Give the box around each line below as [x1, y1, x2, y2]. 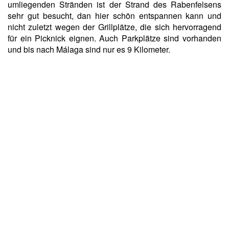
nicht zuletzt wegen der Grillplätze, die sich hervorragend [8, 21, 221, 33]
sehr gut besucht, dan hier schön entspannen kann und [8, 10, 221, 21]
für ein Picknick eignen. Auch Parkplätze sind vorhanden [8, 32, 221, 44]
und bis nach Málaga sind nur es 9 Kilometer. [8, 43, 170, 55]
